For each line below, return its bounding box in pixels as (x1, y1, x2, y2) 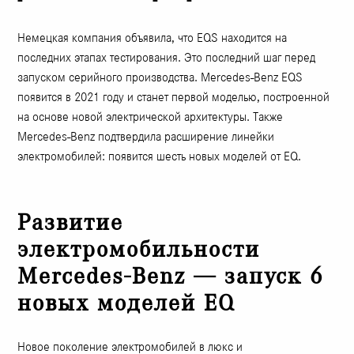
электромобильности (17, 235, 261, 262)
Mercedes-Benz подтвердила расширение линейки (17, 128, 275, 144)
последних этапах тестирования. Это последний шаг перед (17, 49, 316, 65)
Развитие (17, 209, 124, 235)
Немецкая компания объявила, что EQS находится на (17, 29, 288, 45)
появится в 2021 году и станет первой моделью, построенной (17, 88, 330, 104)
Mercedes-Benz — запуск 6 (17, 262, 325, 289)
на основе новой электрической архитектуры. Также (17, 108, 284, 124)
